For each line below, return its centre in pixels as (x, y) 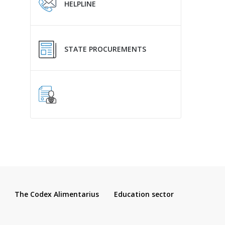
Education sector (144, 194)
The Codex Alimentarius (57, 194)
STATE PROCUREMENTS (105, 49)
